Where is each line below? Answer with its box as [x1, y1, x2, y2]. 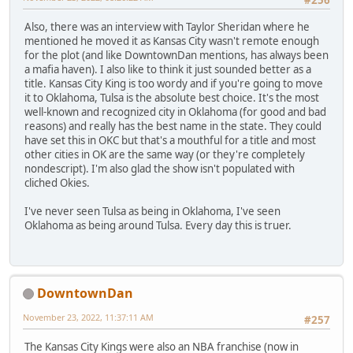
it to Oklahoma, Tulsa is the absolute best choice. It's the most [24, 91, 319, 106]
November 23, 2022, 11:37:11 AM [23, 310, 154, 323]
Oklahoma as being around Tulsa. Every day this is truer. [24, 218, 292, 233]
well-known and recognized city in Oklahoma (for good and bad [24, 105, 326, 120]
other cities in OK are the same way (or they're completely [24, 147, 305, 162]
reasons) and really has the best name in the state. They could [24, 119, 321, 134]
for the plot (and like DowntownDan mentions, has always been [24, 48, 329, 63]
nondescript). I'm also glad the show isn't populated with [24, 162, 295, 176]
